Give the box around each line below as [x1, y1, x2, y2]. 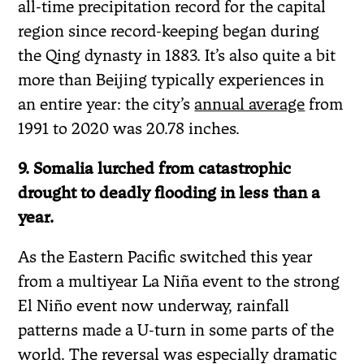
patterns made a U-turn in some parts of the [18, 319, 335, 340]
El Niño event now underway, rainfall [18, 295, 290, 315]
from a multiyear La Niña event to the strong [18, 271, 340, 291]
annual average [194, 93, 305, 114]
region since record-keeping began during [18, 20, 320, 41]
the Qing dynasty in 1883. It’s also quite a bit [18, 45, 336, 65]
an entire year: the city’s [18, 93, 195, 114]
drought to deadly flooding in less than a [18, 182, 321, 202]
